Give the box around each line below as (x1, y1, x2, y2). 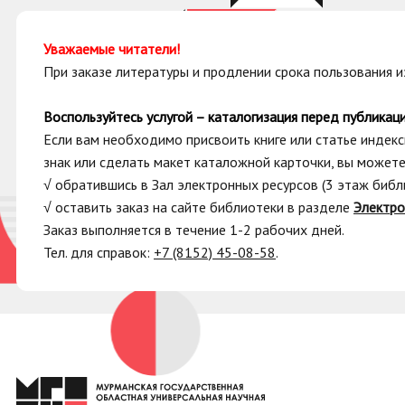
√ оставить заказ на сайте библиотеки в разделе (43, 197, 353, 216)
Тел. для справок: (43, 242, 154, 261)
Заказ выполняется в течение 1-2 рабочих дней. (43, 220, 344, 239)
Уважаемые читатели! (43, 39, 180, 58)
